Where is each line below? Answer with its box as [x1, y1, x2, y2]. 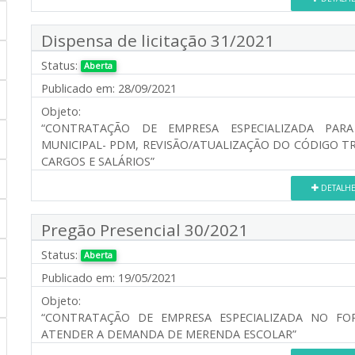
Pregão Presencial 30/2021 [41, 218, 248, 241]
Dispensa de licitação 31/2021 [41, 29, 274, 52]
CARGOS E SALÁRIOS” [41, 153, 155, 169]
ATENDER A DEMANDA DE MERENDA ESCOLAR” [41, 326, 296, 342]
